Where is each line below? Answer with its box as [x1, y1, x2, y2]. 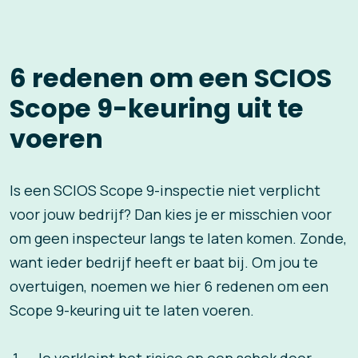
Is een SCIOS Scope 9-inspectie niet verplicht [10, 181, 320, 201]
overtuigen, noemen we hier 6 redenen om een [10, 276, 328, 296]
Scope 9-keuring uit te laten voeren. [10, 300, 254, 320]
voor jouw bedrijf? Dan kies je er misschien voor [10, 205, 332, 225]
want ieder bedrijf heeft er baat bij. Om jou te [10, 253, 318, 272]
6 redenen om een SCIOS [10, 60, 332, 97]
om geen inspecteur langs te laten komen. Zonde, [10, 229, 347, 249]
